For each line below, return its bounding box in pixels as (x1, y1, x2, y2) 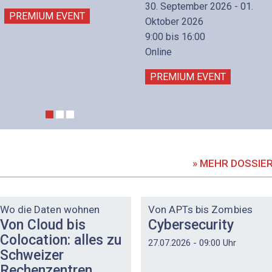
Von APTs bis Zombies (148, 203, 253, 216)
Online (145, 46, 172, 58)
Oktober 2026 (145, 16, 203, 28)
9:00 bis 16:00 (145, 31, 205, 43)
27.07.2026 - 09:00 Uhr (148, 237, 236, 248)
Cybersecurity (148, 217, 234, 234)
